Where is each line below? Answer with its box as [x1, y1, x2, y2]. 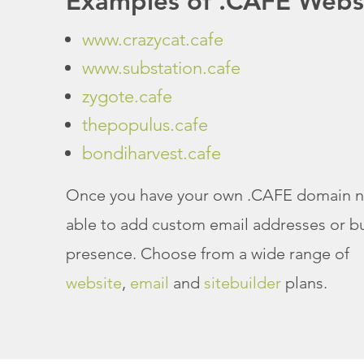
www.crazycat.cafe [81, 28, 223, 50]
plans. [280, 272, 327, 292]
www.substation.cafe [81, 56, 240, 79]
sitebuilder [203, 272, 281, 292]
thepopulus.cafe [81, 113, 208, 136]
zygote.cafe [81, 84, 172, 107]
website [65, 272, 122, 292]
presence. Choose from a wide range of [65, 243, 349, 263]
